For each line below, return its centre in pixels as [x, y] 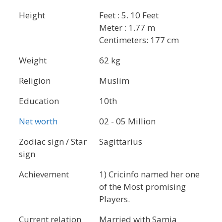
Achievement [44, 174]
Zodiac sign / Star [53, 142]
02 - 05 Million [127, 121]
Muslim [115, 81]
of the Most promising [142, 187]
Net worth [38, 121]
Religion [35, 81]
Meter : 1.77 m [127, 28]
